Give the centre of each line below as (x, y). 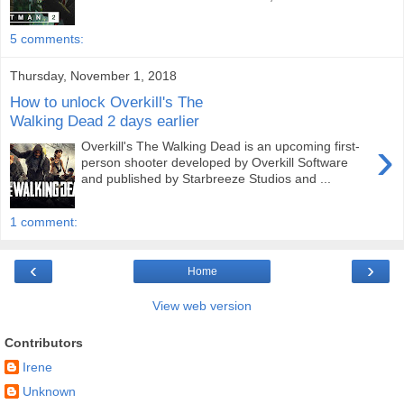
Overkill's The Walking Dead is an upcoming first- (221, 147)
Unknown (49, 391)
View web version (202, 306)
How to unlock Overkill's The (106, 101)
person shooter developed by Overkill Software (215, 163)
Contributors (44, 343)
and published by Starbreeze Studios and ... (207, 179)
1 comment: (44, 222)
